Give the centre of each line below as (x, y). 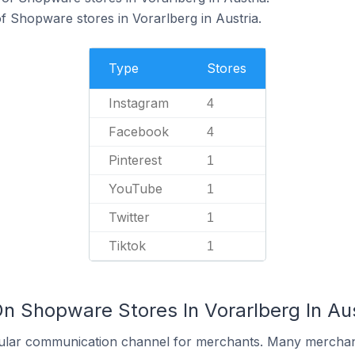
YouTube (136, 189)
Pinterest (135, 160)
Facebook (139, 132)
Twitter (129, 217)
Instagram (139, 103)
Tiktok (127, 246)
